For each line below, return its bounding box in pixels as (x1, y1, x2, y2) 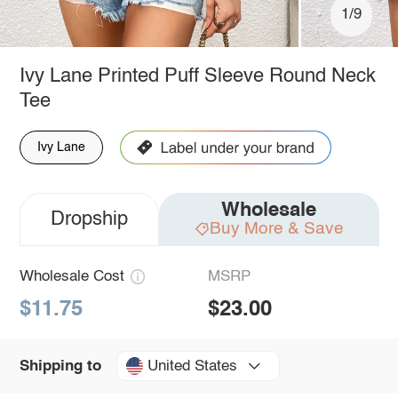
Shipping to (19, 358, 101, 374)
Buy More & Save (209, 219, 344, 237)
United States (147, 358, 237, 374)
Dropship (50, 209, 128, 229)
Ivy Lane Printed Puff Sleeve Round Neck (19, 66, 376, 86)
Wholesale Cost (19, 268, 124, 284)
